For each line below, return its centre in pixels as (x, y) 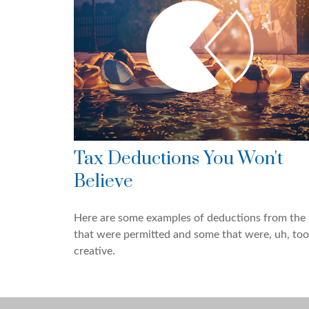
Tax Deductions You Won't (178, 159)
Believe (103, 182)
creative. (94, 251)
